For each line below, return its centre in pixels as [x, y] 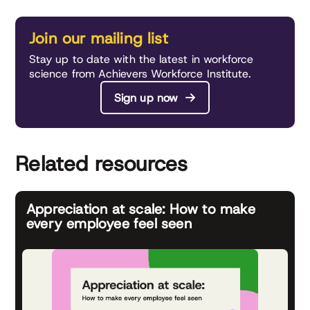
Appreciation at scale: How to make [141, 209]
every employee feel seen [109, 224]
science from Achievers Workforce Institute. [140, 74]
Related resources [102, 164]
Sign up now [146, 98]
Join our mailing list [99, 39]
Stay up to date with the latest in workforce [142, 60]
